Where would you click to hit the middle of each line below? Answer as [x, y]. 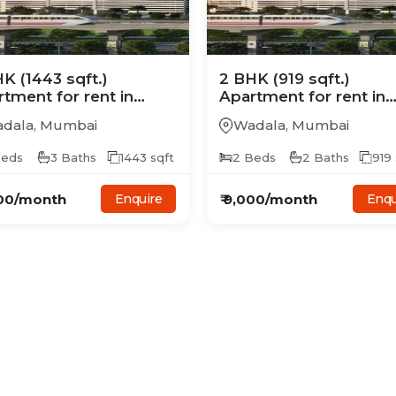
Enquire [138, 199]
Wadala [259, 125]
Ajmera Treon [272, 114]
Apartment [262, 96]
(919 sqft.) [312, 79]
